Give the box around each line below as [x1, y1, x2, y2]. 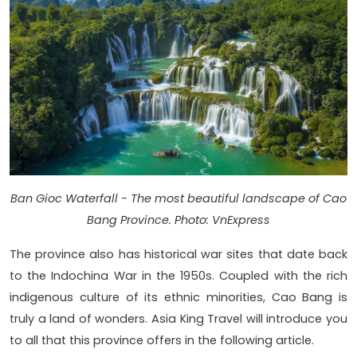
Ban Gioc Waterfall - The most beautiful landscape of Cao [10, 190, 347, 206]
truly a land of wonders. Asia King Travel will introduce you [10, 310, 347, 327]
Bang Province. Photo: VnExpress [87, 211, 270, 228]
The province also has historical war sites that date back [10, 245, 347, 262]
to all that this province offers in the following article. [10, 331, 314, 348]
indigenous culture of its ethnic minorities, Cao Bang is [10, 288, 347, 305]
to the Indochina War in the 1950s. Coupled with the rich [10, 267, 347, 284]
